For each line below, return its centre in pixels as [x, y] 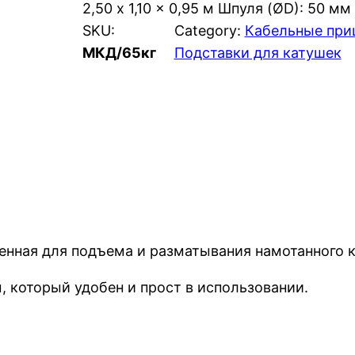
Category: [209, 31]
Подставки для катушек [258, 53]
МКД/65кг [119, 53]
